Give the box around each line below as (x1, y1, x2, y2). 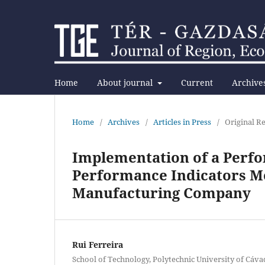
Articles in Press (153, 116, 211, 127)
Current (180, 76, 213, 88)
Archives (108, 116, 140, 127)
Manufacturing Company (72, 182, 251, 202)
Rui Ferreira (72, 238, 123, 250)
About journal (97, 76, 155, 88)
